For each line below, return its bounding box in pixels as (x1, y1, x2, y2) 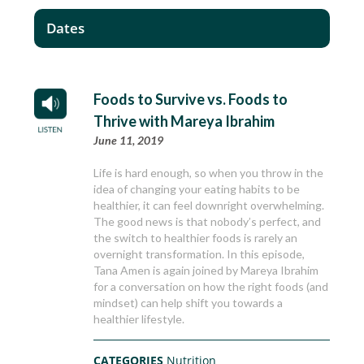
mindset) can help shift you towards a (93, 296, 284, 310)
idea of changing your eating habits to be (93, 182, 301, 197)
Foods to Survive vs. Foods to (93, 90, 288, 109)
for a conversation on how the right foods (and (93, 279, 329, 294)
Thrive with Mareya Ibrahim (93, 112, 275, 131)
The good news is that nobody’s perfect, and (93, 214, 322, 229)
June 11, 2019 (93, 133, 164, 148)
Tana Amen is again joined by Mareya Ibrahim (93, 263, 319, 278)
